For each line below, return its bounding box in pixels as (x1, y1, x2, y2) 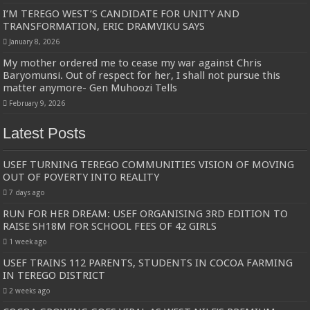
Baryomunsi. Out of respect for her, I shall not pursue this (3, 69, 281, 82)
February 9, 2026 (9, 99, 66, 108)
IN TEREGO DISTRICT (3, 269, 106, 282)
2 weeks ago (9, 286, 51, 295)
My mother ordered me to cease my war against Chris (3, 57, 262, 70)
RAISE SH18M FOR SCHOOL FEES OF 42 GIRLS (3, 220, 217, 233)
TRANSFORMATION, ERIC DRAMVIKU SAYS (3, 20, 206, 33)
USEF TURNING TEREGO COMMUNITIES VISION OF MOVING (3, 158, 295, 172)
